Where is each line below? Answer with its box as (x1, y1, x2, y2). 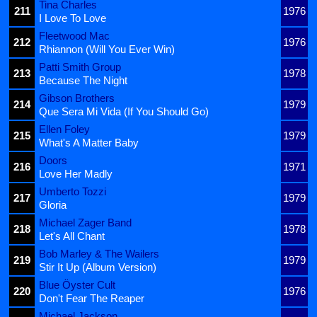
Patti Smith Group (39, 60, 121, 73)
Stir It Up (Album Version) (39, 260, 156, 273)
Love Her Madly (39, 167, 113, 180)
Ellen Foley (39, 122, 90, 135)
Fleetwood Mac (39, 29, 110, 42)
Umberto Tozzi (39, 185, 106, 197)
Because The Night (39, 74, 127, 86)
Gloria (39, 198, 67, 211)
